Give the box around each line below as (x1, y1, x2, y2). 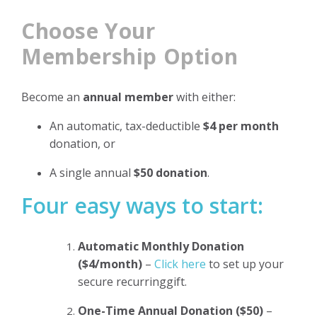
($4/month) (78, 255, 142, 272)
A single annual (50, 164, 134, 180)
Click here (154, 255, 209, 272)
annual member (83, 88, 173, 105)
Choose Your (21, 16, 156, 45)
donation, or (50, 135, 115, 151)
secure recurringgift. (78, 273, 187, 289)
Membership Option (21, 41, 238, 71)
